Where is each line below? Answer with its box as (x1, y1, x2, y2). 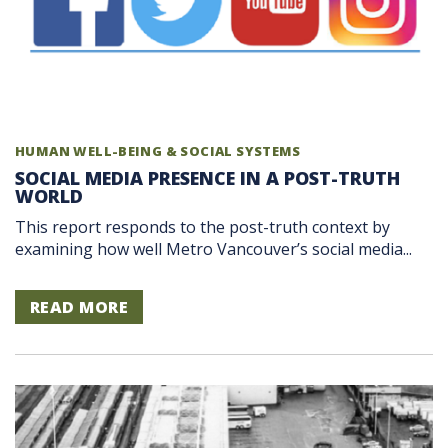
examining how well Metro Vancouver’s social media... (15, 237, 412, 260)
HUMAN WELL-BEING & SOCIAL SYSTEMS (15, 142, 301, 161)
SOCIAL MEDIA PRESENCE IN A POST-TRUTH (15, 166, 400, 191)
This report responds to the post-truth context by (15, 215, 390, 238)
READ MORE (30, 295, 129, 318)
